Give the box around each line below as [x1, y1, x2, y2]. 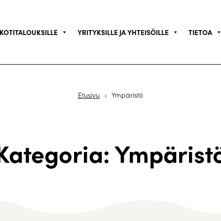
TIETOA [188, 27, 212, 37]
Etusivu [78, 90, 100, 100]
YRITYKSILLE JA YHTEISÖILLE [77, 27, 169, 37]
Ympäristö [111, 90, 143, 100]
